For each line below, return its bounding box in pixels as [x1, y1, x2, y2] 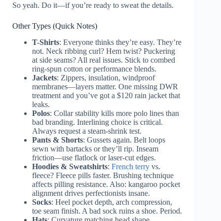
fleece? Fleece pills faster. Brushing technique [32, 171, 174, 180]
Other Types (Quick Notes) [12, 22, 97, 31]
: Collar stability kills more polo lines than [50, 109, 179, 118]
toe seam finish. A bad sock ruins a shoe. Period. [32, 207, 182, 216]
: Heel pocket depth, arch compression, [51, 198, 172, 207]
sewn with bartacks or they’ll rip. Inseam [32, 145, 158, 153]
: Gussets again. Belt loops [83, 136, 165, 145]
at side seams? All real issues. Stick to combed [32, 56, 175, 65]
